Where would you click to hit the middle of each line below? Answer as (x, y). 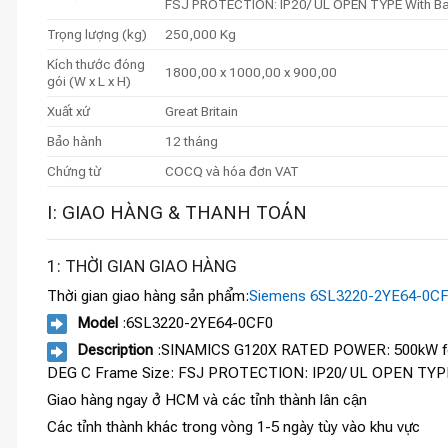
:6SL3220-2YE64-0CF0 (195, 323)
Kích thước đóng (96, 63)
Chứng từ (74, 170)
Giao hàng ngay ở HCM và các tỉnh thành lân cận (207, 399)
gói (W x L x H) (89, 80)
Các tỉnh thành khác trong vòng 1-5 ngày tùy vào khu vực (233, 426)
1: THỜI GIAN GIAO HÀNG (142, 265)
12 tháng (191, 140)
